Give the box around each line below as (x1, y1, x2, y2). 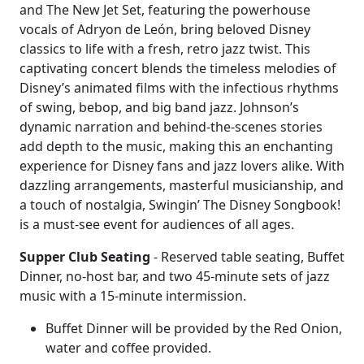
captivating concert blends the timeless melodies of (19, 59, 336, 77)
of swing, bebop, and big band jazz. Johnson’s (19, 98, 299, 116)
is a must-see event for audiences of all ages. (19, 215, 294, 233)
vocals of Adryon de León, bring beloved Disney (19, 20, 310, 38)
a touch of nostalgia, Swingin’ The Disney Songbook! (19, 196, 340, 214)
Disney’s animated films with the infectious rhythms (19, 79, 339, 97)
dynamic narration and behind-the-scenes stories (19, 118, 323, 136)
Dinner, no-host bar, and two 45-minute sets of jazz (19, 267, 330, 285)
